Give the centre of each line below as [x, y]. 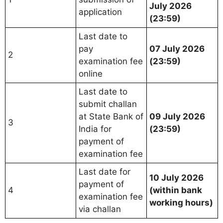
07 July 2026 [177, 49]
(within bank [176, 190]
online [91, 73]
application [100, 12]
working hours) [181, 202]
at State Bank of [111, 116]
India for [95, 129]
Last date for [105, 171]
